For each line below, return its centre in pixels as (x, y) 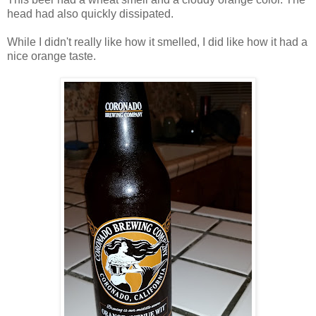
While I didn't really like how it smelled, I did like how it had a (157, 42)
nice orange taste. (51, 56)
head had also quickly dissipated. (90, 13)
